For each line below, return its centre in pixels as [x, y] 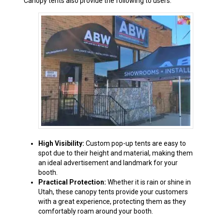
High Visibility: [61, 143]
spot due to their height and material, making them [115, 153]
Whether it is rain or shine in [148, 182]
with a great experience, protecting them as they [112, 201]
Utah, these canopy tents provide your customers [113, 192]
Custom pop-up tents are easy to [135, 143]
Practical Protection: [72, 182]
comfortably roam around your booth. [95, 211]
